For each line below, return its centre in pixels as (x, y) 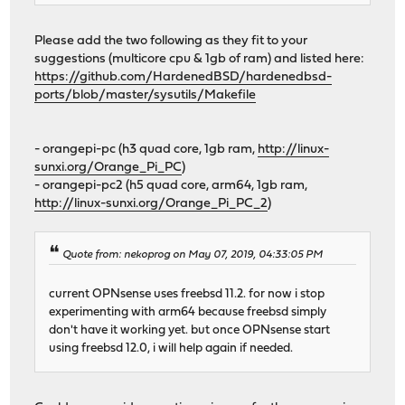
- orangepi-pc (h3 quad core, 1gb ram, (146, 149)
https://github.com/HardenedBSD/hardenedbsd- (184, 77)
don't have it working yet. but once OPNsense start (190, 330)
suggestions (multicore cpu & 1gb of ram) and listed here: (200, 59)
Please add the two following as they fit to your (171, 41)
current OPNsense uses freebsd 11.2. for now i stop (187, 294)
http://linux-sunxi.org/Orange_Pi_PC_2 (151, 203)
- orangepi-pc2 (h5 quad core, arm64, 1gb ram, (171, 185)
